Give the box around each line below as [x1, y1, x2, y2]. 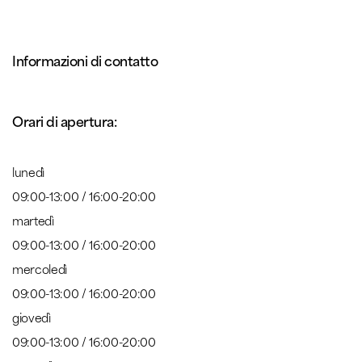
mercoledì [12, 259, 67, 278]
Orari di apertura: [12, 110, 117, 131]
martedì [12, 211, 54, 229]
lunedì [12, 162, 44, 181]
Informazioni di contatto [12, 49, 158, 70]
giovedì [12, 308, 51, 326]
